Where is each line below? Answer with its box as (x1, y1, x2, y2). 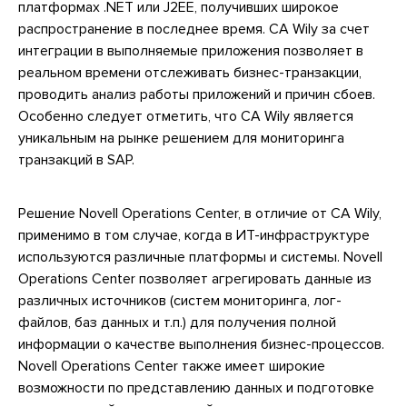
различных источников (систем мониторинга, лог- (18, 292, 342, 311)
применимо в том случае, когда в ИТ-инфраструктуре (18, 226, 370, 245)
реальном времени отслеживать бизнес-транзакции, (18, 64, 362, 83)
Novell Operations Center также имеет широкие (18, 357, 325, 376)
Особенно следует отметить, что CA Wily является (18, 107, 353, 126)
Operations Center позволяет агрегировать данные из (18, 270, 372, 289)
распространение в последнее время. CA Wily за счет (18, 20, 370, 39)
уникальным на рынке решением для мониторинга (18, 129, 344, 148)
